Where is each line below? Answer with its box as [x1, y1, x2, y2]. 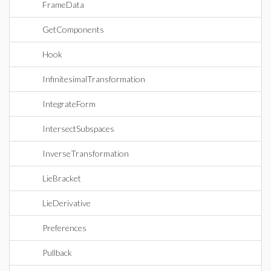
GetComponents [42, 24, 104, 34]
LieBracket [42, 173, 81, 183]
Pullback [42, 247, 72, 258]
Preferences [42, 223, 87, 233]
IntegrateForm [42, 99, 96, 109]
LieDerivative [42, 198, 91, 208]
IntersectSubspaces [42, 123, 114, 134]
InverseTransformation [42, 148, 129, 158]
